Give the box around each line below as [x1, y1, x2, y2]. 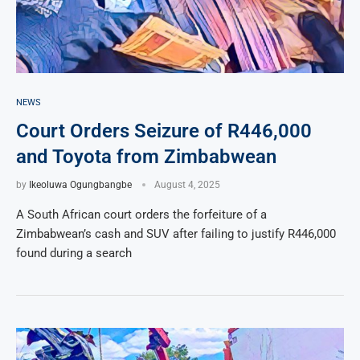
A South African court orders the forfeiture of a [16, 207, 267, 222]
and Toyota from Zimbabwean [16, 145, 276, 168]
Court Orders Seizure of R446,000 [16, 119, 312, 142]
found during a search [16, 245, 132, 260]
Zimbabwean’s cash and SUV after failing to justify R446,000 [16, 226, 336, 241]
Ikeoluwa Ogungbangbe [29, 178, 132, 190]
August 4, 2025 [154, 178, 220, 190]
